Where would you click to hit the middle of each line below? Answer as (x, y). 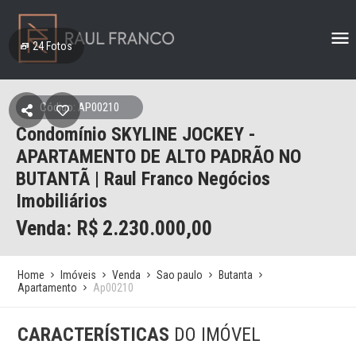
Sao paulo (180, 275)
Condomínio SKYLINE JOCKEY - (136, 134)
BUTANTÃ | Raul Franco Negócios (143, 179)
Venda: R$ (57, 228)
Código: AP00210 (79, 107)
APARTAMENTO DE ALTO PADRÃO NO (159, 157)
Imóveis (79, 275)
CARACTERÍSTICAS (96, 335)
